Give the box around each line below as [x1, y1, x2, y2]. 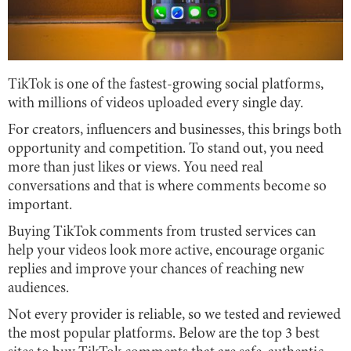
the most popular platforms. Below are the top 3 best [8, 326, 320, 342]
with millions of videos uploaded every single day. [8, 96, 303, 111]
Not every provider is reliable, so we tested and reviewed [8, 307, 341, 323]
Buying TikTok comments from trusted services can [8, 224, 316, 240]
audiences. [8, 280, 69, 296]
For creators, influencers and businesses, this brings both [8, 122, 342, 138]
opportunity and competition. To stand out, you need [8, 141, 324, 157]
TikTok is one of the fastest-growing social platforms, [8, 77, 324, 92]
